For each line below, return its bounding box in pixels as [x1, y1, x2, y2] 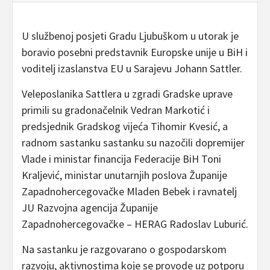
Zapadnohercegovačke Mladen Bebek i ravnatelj [22, 184, 237, 198]
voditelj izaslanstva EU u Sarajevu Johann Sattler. [22, 61, 242, 75]
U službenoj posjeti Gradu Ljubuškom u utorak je [22, 28, 239, 43]
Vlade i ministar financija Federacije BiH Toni [22, 151, 221, 166]
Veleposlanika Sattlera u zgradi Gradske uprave [22, 86, 233, 101]
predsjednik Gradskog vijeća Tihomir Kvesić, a [22, 119, 228, 133]
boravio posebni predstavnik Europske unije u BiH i [22, 45, 248, 59]
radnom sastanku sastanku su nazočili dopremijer [22, 135, 245, 149]
